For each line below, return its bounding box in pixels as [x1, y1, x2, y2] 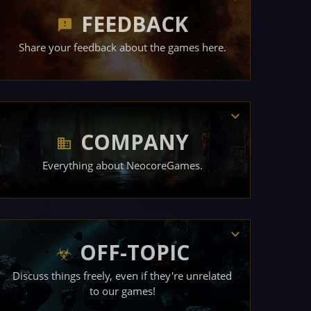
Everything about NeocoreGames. [42, 158, 203, 172]
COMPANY [80, 128, 189, 156]
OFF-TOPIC [79, 238, 190, 267]
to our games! [89, 283, 155, 298]
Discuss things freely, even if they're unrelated [12, 268, 232, 283]
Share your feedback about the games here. [18, 40, 226, 54]
